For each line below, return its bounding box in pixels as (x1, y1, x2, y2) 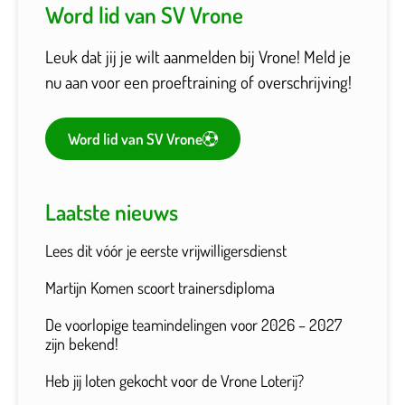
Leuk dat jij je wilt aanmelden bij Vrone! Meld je (45, 44, 351, 68)
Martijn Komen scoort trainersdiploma (45, 277, 275, 297)
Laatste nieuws (45, 196, 178, 226)
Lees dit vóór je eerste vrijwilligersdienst (45, 240, 287, 260)
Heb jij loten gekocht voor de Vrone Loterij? (45, 370, 304, 391)
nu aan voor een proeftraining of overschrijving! (45, 70, 352, 93)
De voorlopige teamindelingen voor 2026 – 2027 (45, 314, 342, 334)
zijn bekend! (45, 333, 118, 353)
